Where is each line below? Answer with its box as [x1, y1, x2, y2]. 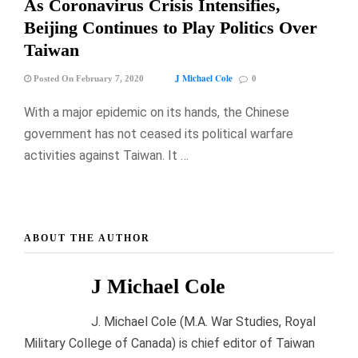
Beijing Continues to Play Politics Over [24, 18, 317, 38]
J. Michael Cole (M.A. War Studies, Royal [91, 313, 316, 329]
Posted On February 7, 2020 [31, 74, 144, 84]
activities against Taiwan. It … [24, 148, 189, 164]
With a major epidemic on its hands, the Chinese [24, 105, 289, 121]
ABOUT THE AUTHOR [24, 232, 150, 244]
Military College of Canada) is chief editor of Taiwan [24, 335, 315, 351]
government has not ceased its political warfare [24, 126, 293, 142]
